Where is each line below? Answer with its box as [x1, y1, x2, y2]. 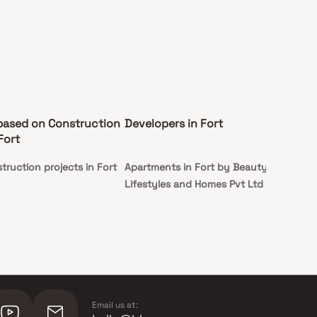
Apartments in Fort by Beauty [125, 161, 267, 173]
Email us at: [92, 299, 138, 311]
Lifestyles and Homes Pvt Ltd [125, 178, 263, 190]
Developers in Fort [125, 116, 223, 131]
